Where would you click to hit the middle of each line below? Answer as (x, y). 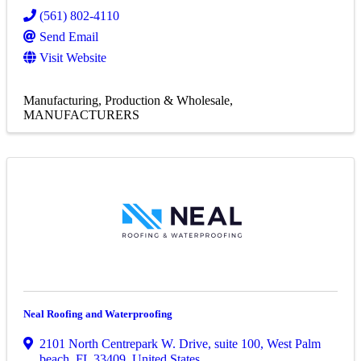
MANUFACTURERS (81, 115)
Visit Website (73, 58)
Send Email (69, 37)
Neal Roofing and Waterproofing (98, 314)
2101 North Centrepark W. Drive (124, 344)
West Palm (294, 344)
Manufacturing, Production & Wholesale (127, 101)
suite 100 (237, 344)
